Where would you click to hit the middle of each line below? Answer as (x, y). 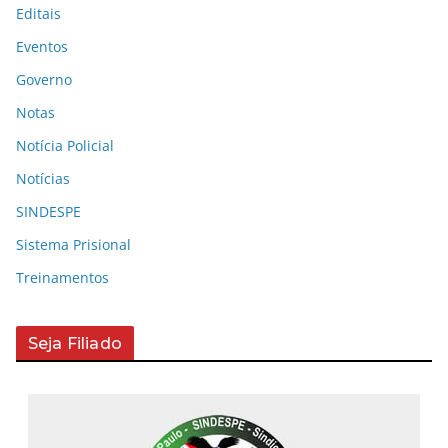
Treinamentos (62, 277)
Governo (44, 79)
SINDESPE (48, 211)
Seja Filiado (75, 343)
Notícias (43, 178)
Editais (38, 13)
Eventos (42, 46)
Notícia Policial (65, 145)
